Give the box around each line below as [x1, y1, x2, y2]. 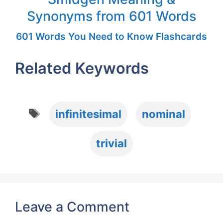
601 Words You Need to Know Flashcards [16, 30, 207, 42]
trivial [96, 136, 127, 150]
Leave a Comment [15, 198, 129, 215]
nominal [142, 107, 186, 120]
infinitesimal [55, 107, 122, 120]
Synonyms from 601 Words [27, 7, 196, 24]
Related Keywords [15, 58, 149, 77]
